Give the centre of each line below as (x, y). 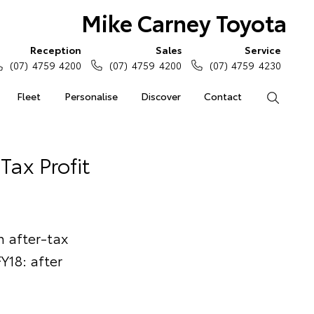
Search (295, 96)
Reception (56, 50)
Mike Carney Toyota (184, 22)
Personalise (91, 96)
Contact (223, 96)
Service (263, 50)
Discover (161, 96)
